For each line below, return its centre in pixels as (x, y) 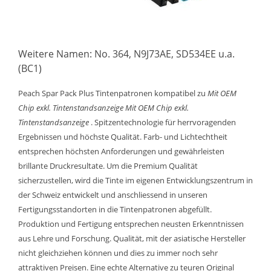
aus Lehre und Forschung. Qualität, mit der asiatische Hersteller (132, 238)
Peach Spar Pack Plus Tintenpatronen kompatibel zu (113, 93)
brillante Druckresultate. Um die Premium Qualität (108, 166)
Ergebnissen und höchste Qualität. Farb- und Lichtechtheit (123, 137)
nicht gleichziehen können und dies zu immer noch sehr (118, 253)
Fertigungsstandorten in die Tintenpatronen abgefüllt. (115, 209)
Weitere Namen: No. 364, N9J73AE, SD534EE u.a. (126, 54)
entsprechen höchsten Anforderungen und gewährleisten (121, 151)
